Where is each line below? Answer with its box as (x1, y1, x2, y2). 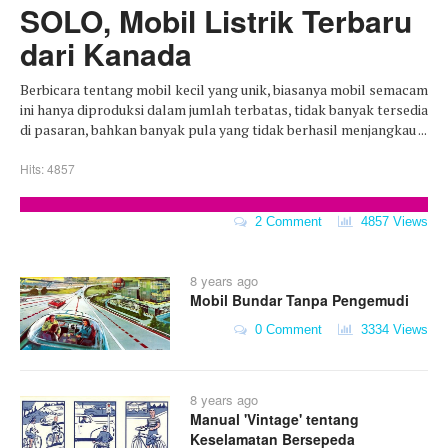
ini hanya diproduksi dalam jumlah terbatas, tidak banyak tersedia (20, 99, 428, 119)
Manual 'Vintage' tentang (190, 408, 359, 429)
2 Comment (247, 213, 322, 229)
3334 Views (353, 321, 428, 337)
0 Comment (247, 321, 322, 337)
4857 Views (353, 213, 428, 229)
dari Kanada (20, 31, 192, 75)
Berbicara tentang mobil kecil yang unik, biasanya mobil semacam (20, 79, 428, 99)
